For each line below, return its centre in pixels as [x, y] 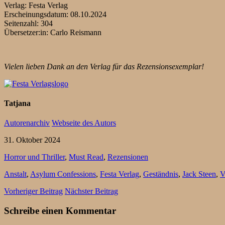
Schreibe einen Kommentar [60, 211]
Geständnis [161, 174]
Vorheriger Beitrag [33, 191]
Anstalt [15, 174]
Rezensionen [128, 157]
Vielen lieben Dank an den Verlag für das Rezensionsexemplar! [104, 66]
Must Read [86, 157]
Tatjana [17, 103]
